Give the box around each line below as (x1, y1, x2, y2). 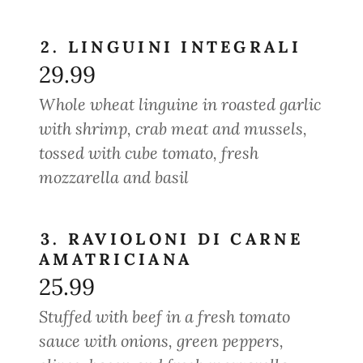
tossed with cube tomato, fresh (39, 143, 258, 163)
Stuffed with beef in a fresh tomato (39, 306, 290, 327)
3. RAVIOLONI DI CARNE (41, 228, 303, 249)
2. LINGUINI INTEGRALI (41, 36, 301, 57)
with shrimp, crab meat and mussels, (39, 118, 307, 139)
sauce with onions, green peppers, (39, 331, 284, 351)
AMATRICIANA (39, 249, 193, 269)
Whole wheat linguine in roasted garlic (39, 94, 321, 114)
